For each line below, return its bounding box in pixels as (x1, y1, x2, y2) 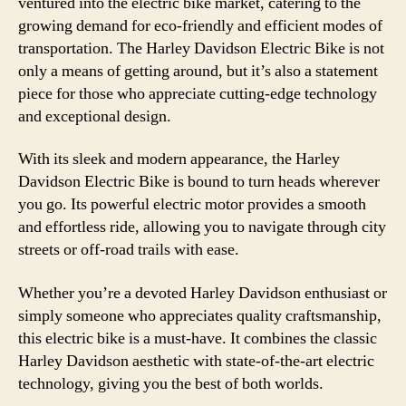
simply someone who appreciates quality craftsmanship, (18, 304, 382, 326)
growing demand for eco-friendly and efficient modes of (18, 14, 382, 36)
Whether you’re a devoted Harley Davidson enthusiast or (18, 282, 387, 304)
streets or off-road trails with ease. (18, 239, 239, 260)
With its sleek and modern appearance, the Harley (18, 149, 340, 169)
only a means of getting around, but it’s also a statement (18, 60, 378, 82)
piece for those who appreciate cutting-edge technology (18, 82, 377, 104)
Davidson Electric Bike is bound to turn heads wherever (18, 171, 380, 192)
